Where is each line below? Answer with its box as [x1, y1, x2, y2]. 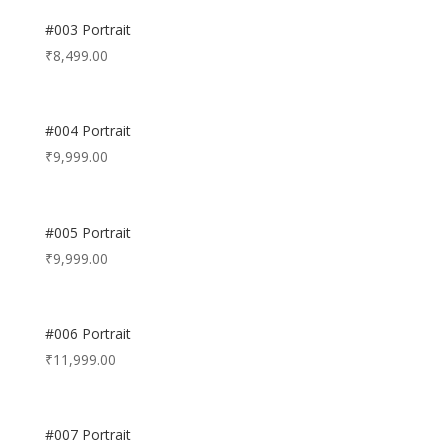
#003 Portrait [44, 20, 131, 40]
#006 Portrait [44, 323, 131, 343]
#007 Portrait [44, 425, 131, 445]
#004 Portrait [44, 121, 131, 141]
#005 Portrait [44, 222, 131, 242]
